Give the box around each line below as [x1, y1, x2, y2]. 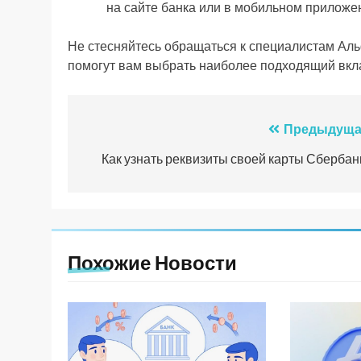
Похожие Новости [68, 249, 237, 274]
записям [83, 178, 164, 203]
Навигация [83, 120, 185, 145]
